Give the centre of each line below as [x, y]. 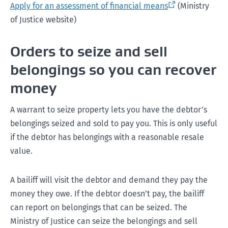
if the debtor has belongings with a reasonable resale [107, 137]
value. [21, 151]
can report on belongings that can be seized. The [99, 207]
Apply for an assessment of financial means [89, 6]
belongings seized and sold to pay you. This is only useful [114, 123]
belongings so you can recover [113, 70]
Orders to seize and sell [89, 51]
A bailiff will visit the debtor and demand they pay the [109, 180]
